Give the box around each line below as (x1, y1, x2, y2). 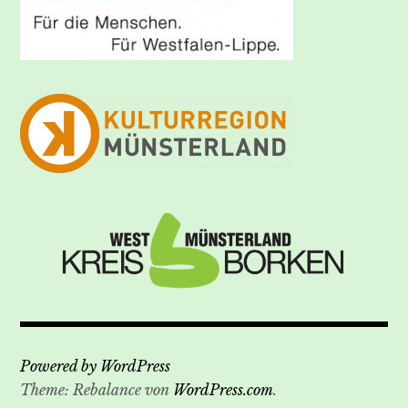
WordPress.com (173, 380, 274, 399)
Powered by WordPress (20, 356, 171, 375)
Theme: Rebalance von (20, 380, 174, 399)
